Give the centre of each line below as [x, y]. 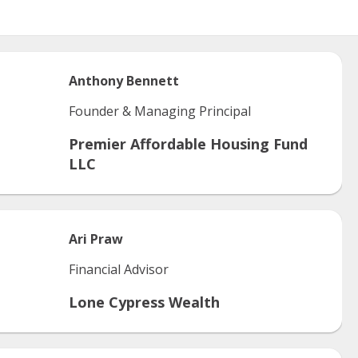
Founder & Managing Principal [160, 111]
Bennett [153, 81]
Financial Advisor [119, 269]
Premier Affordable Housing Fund [188, 144]
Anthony [96, 81]
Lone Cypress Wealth [144, 302]
